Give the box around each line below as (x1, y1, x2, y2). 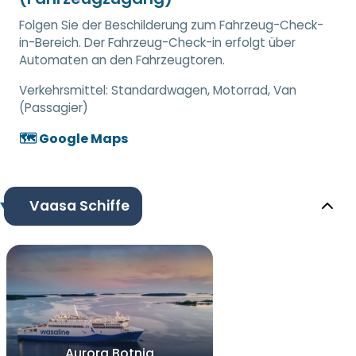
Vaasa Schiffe (29, 195, 130, 215)
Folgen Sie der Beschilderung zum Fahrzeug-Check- (19, 16, 323, 33)
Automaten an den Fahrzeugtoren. (19, 51, 225, 68)
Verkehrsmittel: (19, 81, 111, 99)
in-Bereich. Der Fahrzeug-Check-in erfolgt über (19, 33, 296, 51)
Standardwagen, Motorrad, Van (111, 81, 296, 99)
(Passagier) (19, 99, 88, 116)
